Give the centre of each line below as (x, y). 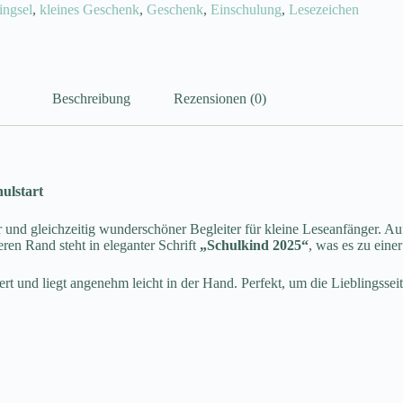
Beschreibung (91, 98)
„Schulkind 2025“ (254, 246)
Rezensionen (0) (219, 98)
